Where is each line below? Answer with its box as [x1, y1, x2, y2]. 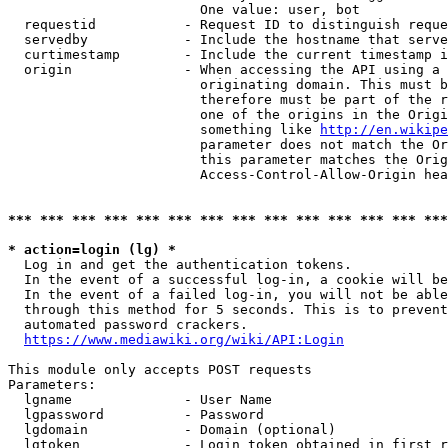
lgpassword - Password [8, 407, 264, 422]
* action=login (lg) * [8, 242, 176, 257]
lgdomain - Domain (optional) [8, 422, 336, 437]
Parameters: [8, 377, 96, 392]
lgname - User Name [8, 392, 272, 407]
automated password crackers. [8, 317, 248, 332]
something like [8, 122, 320, 137]
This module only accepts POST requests [8, 362, 312, 377]
